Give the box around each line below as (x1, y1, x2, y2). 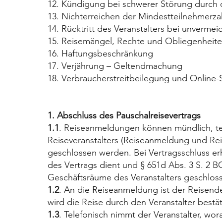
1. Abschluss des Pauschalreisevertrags (47, 110, 201, 121)
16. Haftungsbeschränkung (47, 48, 153, 59)
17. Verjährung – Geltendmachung (47, 60, 182, 71)
